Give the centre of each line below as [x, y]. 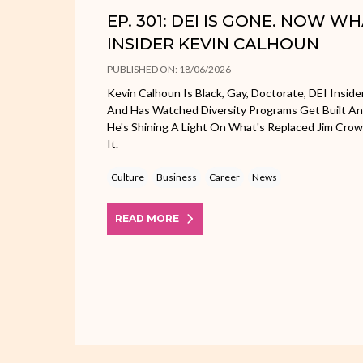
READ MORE [147, 218]
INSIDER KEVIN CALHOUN [213, 43]
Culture [128, 177]
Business [177, 177]
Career [224, 177]
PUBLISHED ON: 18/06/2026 [169, 69]
